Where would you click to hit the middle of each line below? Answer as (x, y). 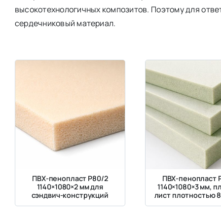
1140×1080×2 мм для (70, 187)
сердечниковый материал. (65, 23)
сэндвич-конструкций (70, 195)
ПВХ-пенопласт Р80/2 (70, 179)
